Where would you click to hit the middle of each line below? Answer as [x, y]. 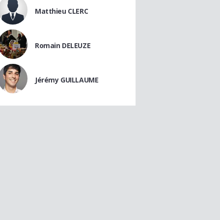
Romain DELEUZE [63, 45]
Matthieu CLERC [62, 11]
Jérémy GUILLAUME [67, 80]
